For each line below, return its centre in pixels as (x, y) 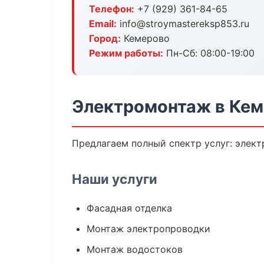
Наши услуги (115, 179)
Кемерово (145, 38)
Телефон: (112, 9)
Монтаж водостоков (135, 249)
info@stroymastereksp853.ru (183, 24)
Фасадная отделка (129, 208)
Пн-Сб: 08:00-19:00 (209, 53)
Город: (105, 38)
